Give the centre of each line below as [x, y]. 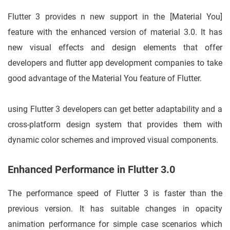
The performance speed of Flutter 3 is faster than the [115, 194]
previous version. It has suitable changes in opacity [115, 209]
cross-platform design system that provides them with [115, 125]
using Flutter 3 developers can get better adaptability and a [115, 109]
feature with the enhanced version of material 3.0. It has [115, 32]
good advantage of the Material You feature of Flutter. [105, 79]
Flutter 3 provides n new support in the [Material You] [115, 17]
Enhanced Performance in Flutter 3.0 [91, 170]
